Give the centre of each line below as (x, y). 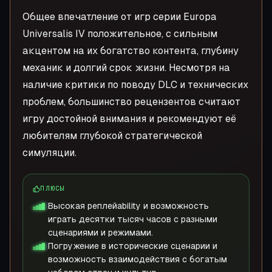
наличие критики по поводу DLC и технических (135, 85)
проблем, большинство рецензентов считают (131, 102)
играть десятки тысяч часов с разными (133, 219)
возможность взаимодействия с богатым (138, 259)
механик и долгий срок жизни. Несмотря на (126, 68)
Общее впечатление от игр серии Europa (119, 17)
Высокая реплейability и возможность (128, 206)
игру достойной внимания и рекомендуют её (129, 119)
